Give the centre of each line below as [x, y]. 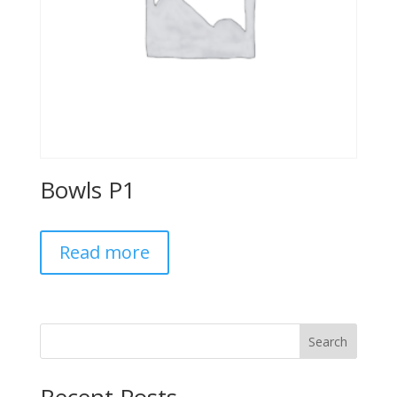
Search [328, 341]
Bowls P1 [87, 189]
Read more [104, 252]
